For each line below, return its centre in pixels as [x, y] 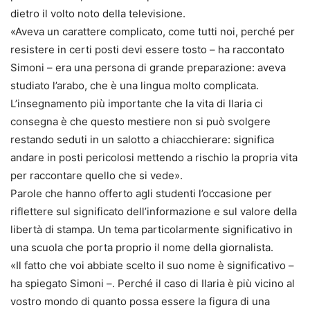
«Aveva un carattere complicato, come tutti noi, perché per [153, 32]
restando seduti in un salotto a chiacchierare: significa [142, 140]
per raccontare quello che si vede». [97, 176]
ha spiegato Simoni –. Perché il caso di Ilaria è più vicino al [153, 284]
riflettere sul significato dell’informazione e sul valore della [154, 212]
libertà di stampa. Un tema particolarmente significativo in [152, 230]
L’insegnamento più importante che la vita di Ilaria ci [137, 104]
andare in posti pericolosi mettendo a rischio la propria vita [154, 158]
